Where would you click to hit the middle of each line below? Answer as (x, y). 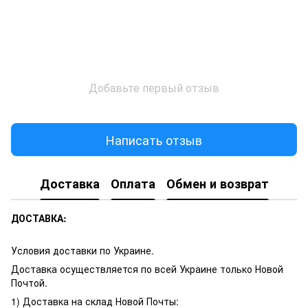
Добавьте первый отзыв (154, 88)
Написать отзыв (154, 139)
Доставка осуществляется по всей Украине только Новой (147, 269)
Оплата (133, 183)
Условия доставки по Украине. (82, 251)
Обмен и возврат (217, 183)
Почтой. (29, 283)
